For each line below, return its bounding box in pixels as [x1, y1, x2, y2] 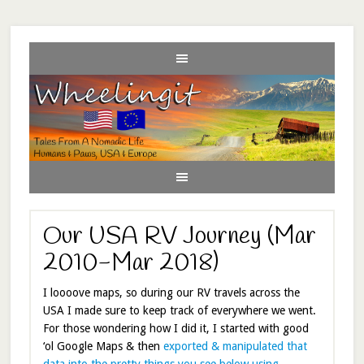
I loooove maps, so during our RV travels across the [42, 285, 300, 299]
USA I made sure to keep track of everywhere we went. [42, 303, 316, 317]
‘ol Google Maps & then [42, 339, 163, 353]
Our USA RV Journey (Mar [42, 219, 316, 253]
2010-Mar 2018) [42, 246, 219, 279]
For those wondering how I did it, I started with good [42, 321, 309, 335]
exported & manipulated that [162, 339, 307, 353]
